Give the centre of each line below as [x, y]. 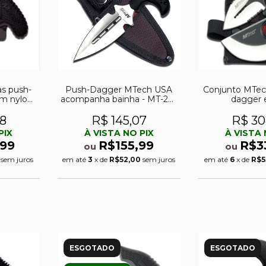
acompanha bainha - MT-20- [119, 99]
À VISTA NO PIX [119, 133]
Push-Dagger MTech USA [119, 89]
